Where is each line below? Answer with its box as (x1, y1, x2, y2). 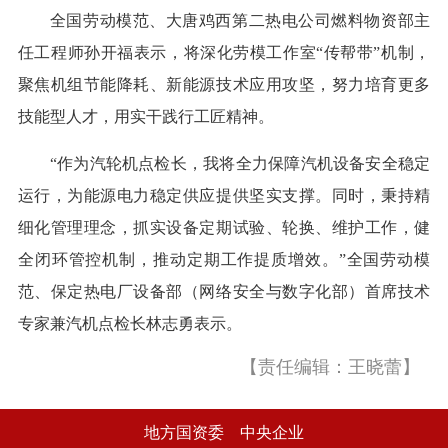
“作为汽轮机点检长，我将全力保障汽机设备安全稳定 (49, 155, 431, 173)
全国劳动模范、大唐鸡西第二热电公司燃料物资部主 (49, 12, 431, 30)
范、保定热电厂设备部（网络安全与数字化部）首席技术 (17, 283, 431, 301)
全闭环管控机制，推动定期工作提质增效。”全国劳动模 (17, 251, 431, 269)
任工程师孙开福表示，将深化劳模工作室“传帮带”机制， (17, 44, 431, 62)
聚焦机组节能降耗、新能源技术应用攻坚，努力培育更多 (17, 76, 431, 94)
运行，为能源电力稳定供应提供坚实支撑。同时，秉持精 (17, 187, 431, 205)
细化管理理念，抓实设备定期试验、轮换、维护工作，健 (17, 219, 431, 237)
